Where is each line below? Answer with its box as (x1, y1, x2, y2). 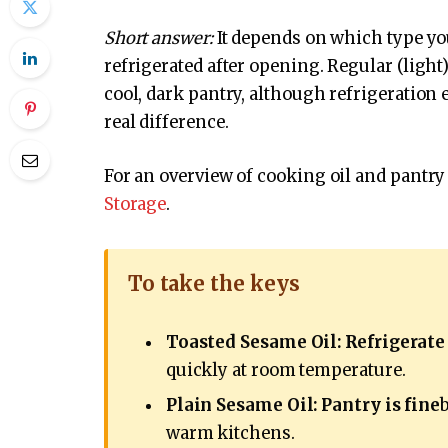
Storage (103, 193, 167, 215)
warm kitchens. (165, 422, 295, 444)
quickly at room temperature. (165, 359, 406, 381)
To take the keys (127, 270, 300, 296)
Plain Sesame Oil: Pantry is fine (165, 394, 441, 416)
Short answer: (103, 28, 213, 50)
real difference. (103, 112, 229, 134)
